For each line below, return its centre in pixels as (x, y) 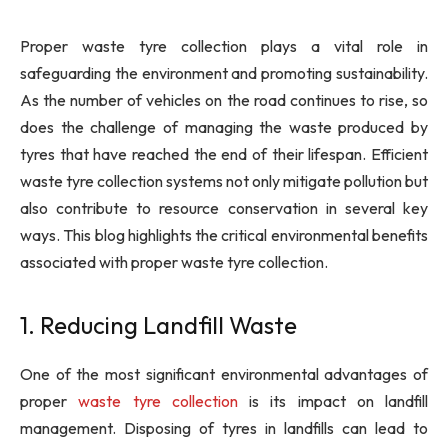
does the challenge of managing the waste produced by (224, 127)
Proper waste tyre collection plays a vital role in (224, 46)
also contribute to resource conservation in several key (224, 208)
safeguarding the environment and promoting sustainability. (224, 73)
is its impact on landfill (332, 401)
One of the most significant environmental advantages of (224, 374)
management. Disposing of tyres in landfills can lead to (224, 428)
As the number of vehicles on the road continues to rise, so (224, 100)
